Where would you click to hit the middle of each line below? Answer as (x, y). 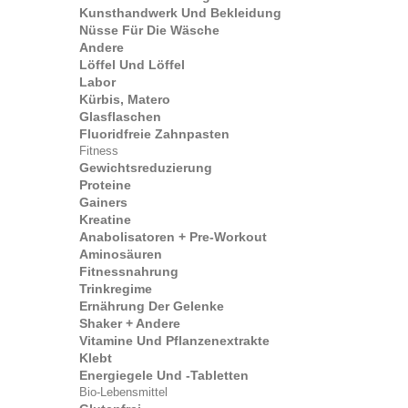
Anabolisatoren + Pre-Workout (173, 237)
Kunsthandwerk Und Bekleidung (180, 13)
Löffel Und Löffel (132, 65)
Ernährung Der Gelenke (152, 306)
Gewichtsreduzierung (146, 168)
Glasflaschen (120, 117)
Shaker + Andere (130, 323)
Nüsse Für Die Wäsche (149, 30)
